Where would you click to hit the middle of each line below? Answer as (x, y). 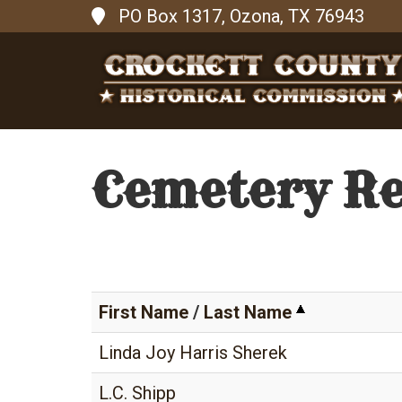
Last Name (248, 312)
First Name (144, 312)
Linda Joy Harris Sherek (193, 353)
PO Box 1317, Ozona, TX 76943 (241, 16)
